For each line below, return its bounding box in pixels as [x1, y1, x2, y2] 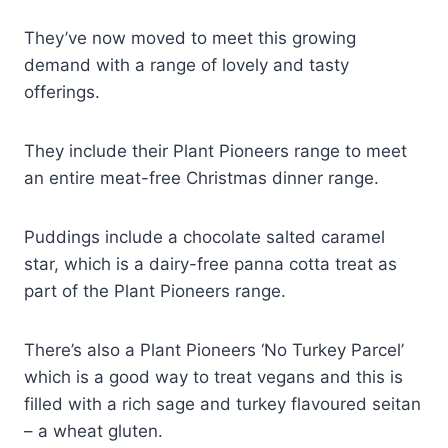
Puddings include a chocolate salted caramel [24, 227, 385, 248]
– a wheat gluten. [24, 421, 163, 442]
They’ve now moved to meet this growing [24, 28, 356, 49]
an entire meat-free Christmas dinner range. [24, 168, 379, 189]
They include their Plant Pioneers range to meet [24, 141, 407, 162]
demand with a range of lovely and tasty [24, 55, 349, 76]
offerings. [24, 82, 100, 103]
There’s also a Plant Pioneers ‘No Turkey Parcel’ [24, 340, 404, 361]
